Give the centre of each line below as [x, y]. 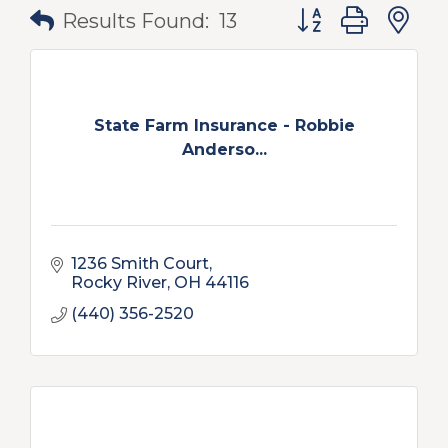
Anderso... [224, 149]
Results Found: [135, 21]
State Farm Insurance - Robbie [224, 125]
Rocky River [119, 282]
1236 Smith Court [140, 263]
